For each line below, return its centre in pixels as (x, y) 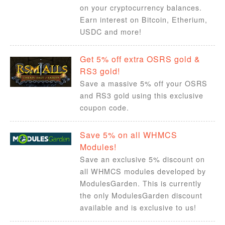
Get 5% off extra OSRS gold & (140, 59)
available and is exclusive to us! (138, 207)
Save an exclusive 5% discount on (142, 159)
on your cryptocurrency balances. (141, 7)
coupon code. (104, 107)
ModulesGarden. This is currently (140, 183)
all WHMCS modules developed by (143, 171)
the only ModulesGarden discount (141, 195)
